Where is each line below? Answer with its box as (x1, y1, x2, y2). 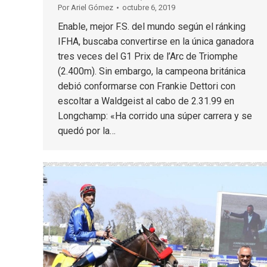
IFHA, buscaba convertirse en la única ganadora (58, 36, 254, 47)
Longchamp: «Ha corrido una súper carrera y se (58, 110, 252, 122)
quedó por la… (58, 125, 116, 136)
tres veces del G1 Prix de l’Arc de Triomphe (58, 51, 238, 62)
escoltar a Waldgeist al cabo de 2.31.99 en (58, 95, 234, 107)
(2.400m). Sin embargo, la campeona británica (58, 66, 246, 77)
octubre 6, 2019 (122, 3, 175, 12)
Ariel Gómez (71, 3, 113, 12)
